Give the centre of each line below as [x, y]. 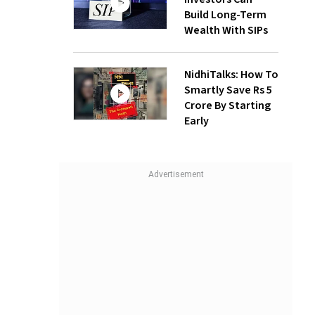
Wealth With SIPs [226, 31]
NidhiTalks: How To [231, 75]
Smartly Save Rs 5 [228, 90]
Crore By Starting [227, 106]
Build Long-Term [225, 15]
